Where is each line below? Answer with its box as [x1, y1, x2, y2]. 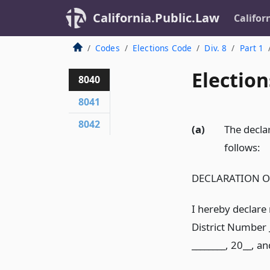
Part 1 [239, 42, 264, 54]
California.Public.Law [93, 10, 219, 26]
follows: [224, 140, 260, 154]
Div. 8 [204, 42, 227, 54]
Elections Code [132, 42, 192, 54]
